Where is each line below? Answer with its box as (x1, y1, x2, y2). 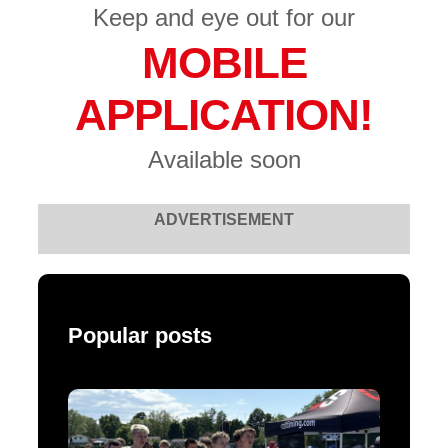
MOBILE (141, 38, 307, 88)
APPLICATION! (75, 90, 373, 140)
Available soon (147, 146, 301, 174)
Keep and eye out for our (93, 4, 355, 32)
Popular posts (68, 323, 212, 349)
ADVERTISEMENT (154, 211, 294, 229)
